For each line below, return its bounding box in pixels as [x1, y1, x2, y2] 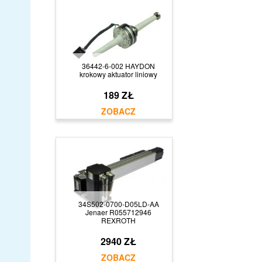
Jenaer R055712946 [85, 206, 151, 217]
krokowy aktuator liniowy [80, 68, 157, 79]
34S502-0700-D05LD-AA [78, 198, 159, 209]
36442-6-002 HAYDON [82, 60, 155, 71]
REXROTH [101, 215, 136, 225]
